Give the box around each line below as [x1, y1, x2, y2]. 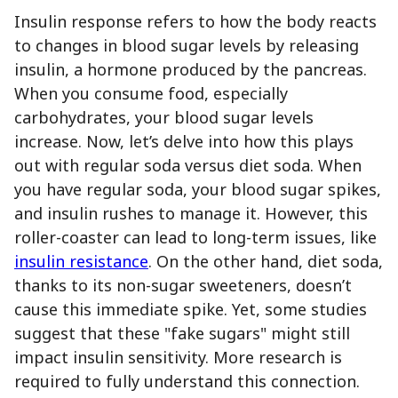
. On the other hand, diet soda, [148, 250, 383, 272]
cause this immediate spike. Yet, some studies [14, 298, 367, 320]
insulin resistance [14, 250, 148, 272]
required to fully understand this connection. [14, 370, 360, 392]
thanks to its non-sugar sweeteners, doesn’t [14, 274, 352, 296]
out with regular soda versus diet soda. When [14, 154, 362, 176]
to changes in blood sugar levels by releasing [14, 34, 359, 56]
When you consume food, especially [14, 82, 288, 104]
